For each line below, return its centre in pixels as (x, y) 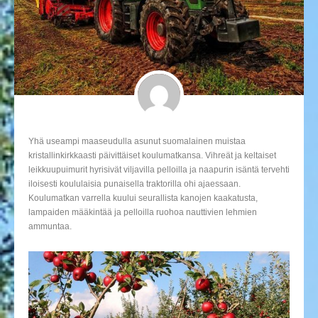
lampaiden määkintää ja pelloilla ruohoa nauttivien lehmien (143, 213)
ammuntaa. (50, 227)
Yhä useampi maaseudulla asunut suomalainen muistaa (137, 142)
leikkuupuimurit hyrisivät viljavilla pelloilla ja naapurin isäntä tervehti (159, 170)
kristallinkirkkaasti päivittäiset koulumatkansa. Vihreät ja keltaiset (152, 156)
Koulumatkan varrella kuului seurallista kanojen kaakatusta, (143, 198)
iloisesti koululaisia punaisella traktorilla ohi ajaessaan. (135, 184)
